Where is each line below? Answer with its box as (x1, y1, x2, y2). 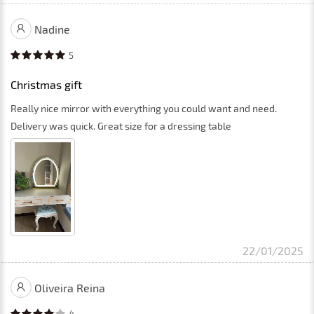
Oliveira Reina (34, 280, 105, 294)
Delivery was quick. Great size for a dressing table (11, 119, 231, 132)
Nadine (34, 22, 70, 36)
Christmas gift (11, 77, 82, 91)
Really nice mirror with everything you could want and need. (11, 102, 277, 114)
